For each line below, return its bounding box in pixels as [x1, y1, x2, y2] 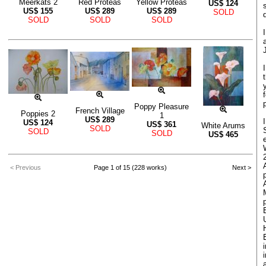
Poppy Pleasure [134, 102, 189, 112]
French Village [75, 106, 125, 116]
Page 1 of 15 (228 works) [94, 164, 167, 171]
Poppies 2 [21, 109, 55, 119]
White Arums [201, 121, 245, 131]
